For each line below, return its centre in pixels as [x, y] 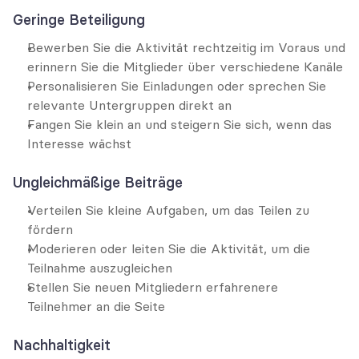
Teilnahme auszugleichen [100, 268]
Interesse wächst [79, 143]
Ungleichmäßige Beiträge [98, 182]
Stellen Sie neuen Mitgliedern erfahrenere [153, 287]
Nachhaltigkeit [62, 345]
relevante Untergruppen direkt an [129, 105]
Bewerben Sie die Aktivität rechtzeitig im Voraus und [186, 47]
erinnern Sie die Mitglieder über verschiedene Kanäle [185, 67]
